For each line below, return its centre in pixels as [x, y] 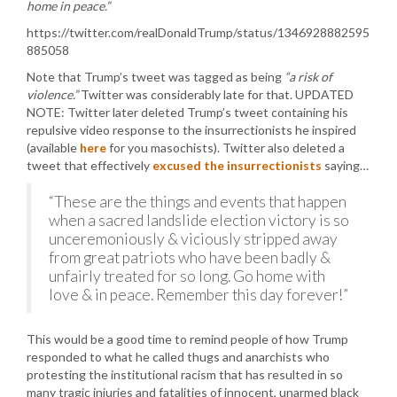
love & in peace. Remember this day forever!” [198, 295]
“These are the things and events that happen [198, 202]
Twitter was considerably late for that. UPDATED [216, 94]
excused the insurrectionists [237, 165]
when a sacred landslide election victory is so [199, 220]
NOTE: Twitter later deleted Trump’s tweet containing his [187, 112]
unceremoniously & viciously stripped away [193, 239]
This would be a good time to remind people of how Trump [187, 339]
